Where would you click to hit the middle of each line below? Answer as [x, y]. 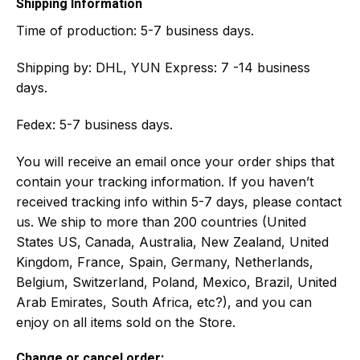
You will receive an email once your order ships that [175, 161]
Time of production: [78, 31]
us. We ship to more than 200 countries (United [161, 221]
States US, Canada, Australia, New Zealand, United [172, 241]
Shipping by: [56, 67]
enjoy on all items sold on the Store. [126, 322]
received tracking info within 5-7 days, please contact [179, 201]
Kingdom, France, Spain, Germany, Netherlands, [165, 262]
